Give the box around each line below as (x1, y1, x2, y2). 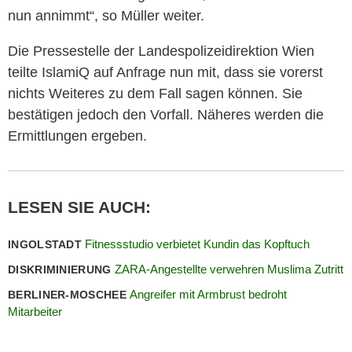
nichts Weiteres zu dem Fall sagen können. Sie (8, 85, 302, 101)
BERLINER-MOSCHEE (8, 288, 130, 301)
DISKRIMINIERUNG (8, 262, 115, 276)
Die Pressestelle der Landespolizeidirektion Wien (8, 42, 314, 59)
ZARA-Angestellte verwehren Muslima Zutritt (114, 262, 343, 276)
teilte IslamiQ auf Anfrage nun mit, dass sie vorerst (8, 64, 323, 80)
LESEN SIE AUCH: (8, 197, 151, 216)
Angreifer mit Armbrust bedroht (130, 287, 288, 301)
